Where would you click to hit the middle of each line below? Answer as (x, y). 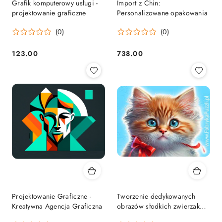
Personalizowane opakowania (163, 13)
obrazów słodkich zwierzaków (163, 206)
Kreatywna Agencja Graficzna (57, 206)
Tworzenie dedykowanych (156, 196)
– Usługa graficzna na (151, 216)
